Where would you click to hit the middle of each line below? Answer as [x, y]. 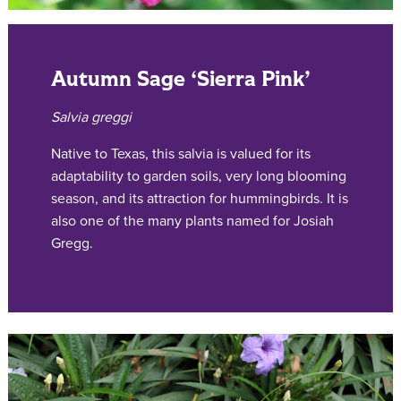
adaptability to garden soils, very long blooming [199, 176]
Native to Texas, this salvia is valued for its [181, 154]
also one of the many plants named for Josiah [192, 221]
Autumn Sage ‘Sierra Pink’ [181, 79]
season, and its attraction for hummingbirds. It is [200, 198]
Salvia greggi [91, 117]
